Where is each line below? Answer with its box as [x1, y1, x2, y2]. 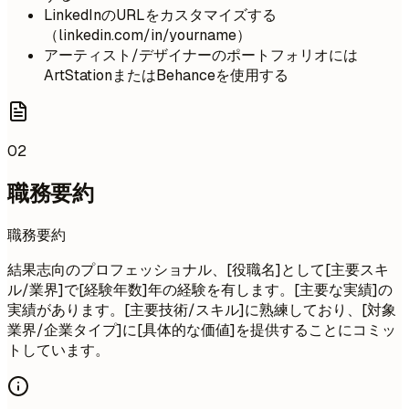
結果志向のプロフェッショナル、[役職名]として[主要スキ [7, 260, 389, 280]
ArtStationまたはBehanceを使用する [44, 65, 288, 85]
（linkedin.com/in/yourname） [44, 25, 251, 45]
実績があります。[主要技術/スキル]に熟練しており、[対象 [7, 300, 396, 320]
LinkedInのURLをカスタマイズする [44, 5, 277, 25]
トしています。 [7, 341, 110, 361]
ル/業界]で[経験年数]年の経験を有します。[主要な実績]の [7, 280, 393, 300]
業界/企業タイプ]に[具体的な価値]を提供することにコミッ [7, 320, 396, 341]
